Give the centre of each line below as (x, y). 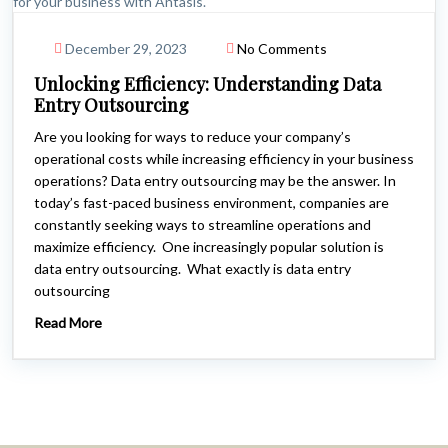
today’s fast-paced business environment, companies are (211, 202)
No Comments (282, 48)
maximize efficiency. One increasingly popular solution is (209, 246)
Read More (68, 322)
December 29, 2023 (126, 48)
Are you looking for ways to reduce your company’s (192, 136)
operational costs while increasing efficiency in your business (224, 158)
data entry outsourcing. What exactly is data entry (192, 268)
